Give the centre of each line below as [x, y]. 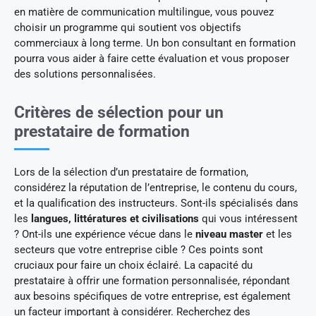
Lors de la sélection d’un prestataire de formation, [131, 172]
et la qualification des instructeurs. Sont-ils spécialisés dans [156, 203]
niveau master [229, 234]
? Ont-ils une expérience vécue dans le [105, 234]
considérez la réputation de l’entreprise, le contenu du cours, [156, 187]
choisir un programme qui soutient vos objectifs [128, 27]
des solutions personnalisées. [85, 74]
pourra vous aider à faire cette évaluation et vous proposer [152, 58]
